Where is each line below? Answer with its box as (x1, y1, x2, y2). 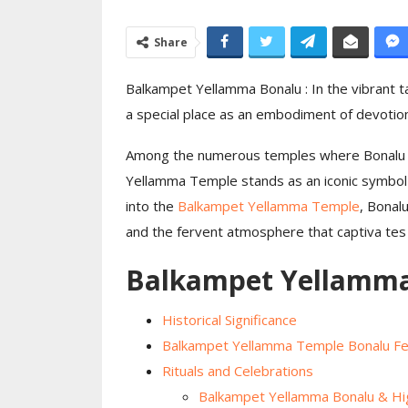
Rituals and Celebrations (161, 362, 313, 381)
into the (125, 197, 178, 216)
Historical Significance (161, 311, 297, 330)
